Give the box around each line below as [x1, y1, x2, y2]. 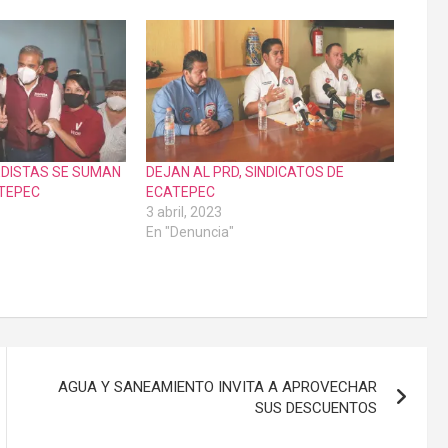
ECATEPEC [145, 184, 215, 201]
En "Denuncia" [145, 224, 234, 241]
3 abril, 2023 [145, 204, 222, 221]
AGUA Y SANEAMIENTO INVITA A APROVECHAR [58, 378, 378, 397]
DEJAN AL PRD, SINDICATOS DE [145, 164, 344, 181]
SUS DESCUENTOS [255, 399, 378, 418]
